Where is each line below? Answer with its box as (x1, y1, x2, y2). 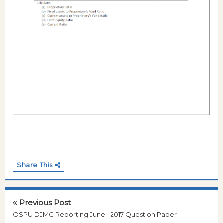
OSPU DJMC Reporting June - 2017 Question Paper (13, 210, 177, 219)
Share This (17, 161, 55, 169)
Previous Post (17, 198, 71, 208)
